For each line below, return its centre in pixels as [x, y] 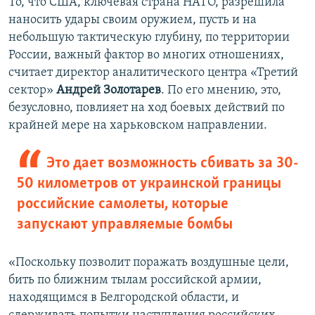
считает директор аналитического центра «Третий [153, 73]
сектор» [32, 91]
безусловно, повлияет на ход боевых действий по [147, 108]
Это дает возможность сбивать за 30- [172, 164]
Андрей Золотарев [109, 91]
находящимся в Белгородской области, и [124, 298]
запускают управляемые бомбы [125, 225]
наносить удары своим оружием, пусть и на [133, 20]
